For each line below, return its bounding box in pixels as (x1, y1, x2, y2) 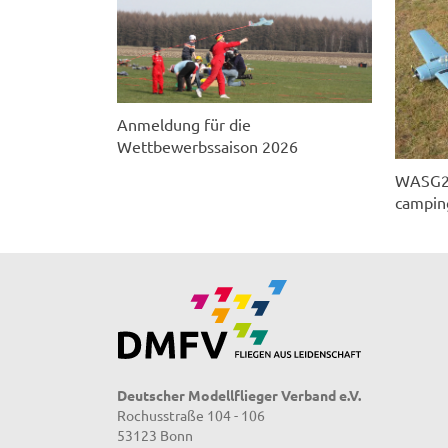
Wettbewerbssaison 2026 (117, 136, 298, 157)
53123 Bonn (117, 426, 193, 445)
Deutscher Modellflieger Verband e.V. (117, 386, 361, 405)
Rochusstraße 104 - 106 (117, 406, 265, 425)
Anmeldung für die (117, 114, 251, 135)
